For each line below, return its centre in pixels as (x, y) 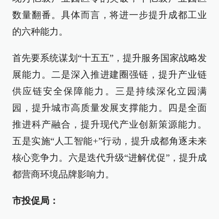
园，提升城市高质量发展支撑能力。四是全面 (109, 108)
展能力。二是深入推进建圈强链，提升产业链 (109, 75)
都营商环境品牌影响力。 (63, 174)
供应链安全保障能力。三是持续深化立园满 (109, 91)
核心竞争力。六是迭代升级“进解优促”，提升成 (109, 158)
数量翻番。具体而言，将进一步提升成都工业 (109, 15)
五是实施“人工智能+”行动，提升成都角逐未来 (109, 141)
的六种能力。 (40, 32)
